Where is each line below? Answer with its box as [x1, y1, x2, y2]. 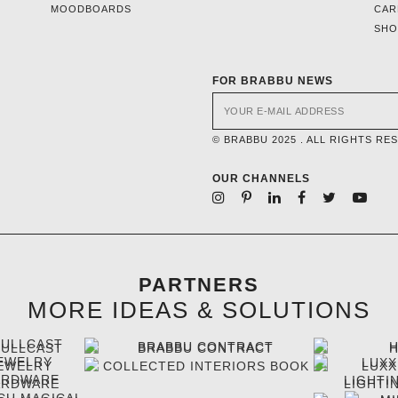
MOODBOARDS [51, 3, 132, 14]
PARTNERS [139, 273, 259, 296]
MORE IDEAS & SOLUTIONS [28, 296, 370, 323]
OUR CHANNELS [211, 171, 310, 185]
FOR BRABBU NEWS [211, 74, 333, 87]
